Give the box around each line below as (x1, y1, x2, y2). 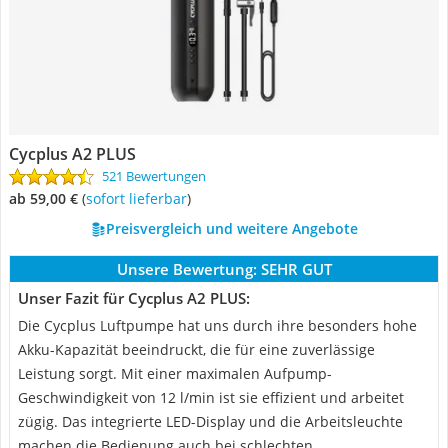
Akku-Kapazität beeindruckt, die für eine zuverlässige (18, 340, 375, 359)
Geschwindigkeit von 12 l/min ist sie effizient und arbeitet (18, 388, 404, 407)
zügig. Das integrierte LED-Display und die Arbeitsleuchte (18, 412, 403, 431)
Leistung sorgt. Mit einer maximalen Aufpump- (18, 364, 332, 383)
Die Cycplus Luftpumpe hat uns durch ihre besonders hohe (18, 316, 417, 335)
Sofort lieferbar (93, 189, 187, 208)
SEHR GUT (260, 259, 332, 279)
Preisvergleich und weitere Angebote (105, 219, 358, 238)
